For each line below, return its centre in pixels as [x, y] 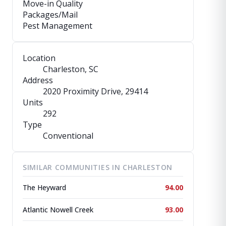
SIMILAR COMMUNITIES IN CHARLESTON [98, 167]
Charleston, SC [71, 69]
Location [39, 58]
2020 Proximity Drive [82, 91]
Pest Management [58, 26]
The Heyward [44, 187]
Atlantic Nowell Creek [58, 210]
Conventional [68, 136]
